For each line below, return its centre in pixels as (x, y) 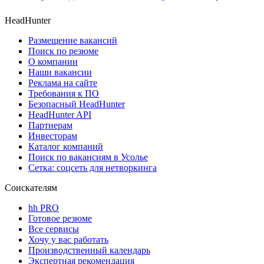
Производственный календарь (89, 250)
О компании (53, 62)
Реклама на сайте (63, 83)
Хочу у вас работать (68, 240)
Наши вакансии (60, 72)
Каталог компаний (66, 147)
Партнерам (50, 126)
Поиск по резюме (63, 51)
